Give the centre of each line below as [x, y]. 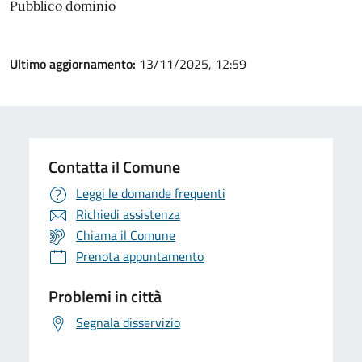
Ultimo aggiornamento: [74, 64]
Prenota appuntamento [140, 256]
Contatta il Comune [114, 167]
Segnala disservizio [128, 322]
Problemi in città [105, 296]
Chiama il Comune [126, 235]
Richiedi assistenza [128, 214]
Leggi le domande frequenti [151, 193]
